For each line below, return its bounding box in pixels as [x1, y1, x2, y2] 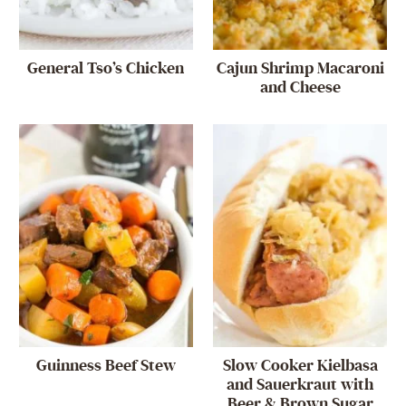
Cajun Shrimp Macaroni [216, 59, 384, 79]
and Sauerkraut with [227, 374, 374, 394]
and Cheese [259, 78, 341, 98]
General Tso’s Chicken [27, 59, 185, 79]
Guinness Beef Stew [35, 355, 176, 375]
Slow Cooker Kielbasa [222, 355, 378, 375]
